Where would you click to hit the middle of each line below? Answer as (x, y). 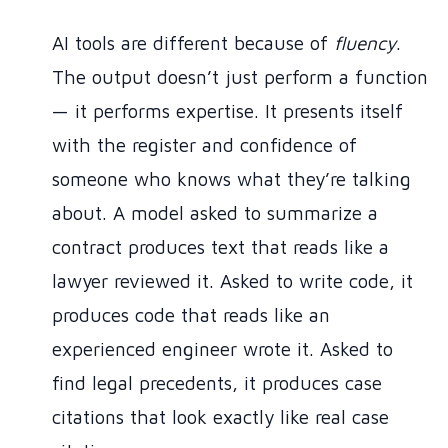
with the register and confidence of (204, 144)
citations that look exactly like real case (220, 416)
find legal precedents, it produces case (217, 382)
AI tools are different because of (193, 42)
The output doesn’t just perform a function (240, 76)
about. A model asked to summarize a (215, 212)
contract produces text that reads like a (220, 246)
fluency (365, 42)
